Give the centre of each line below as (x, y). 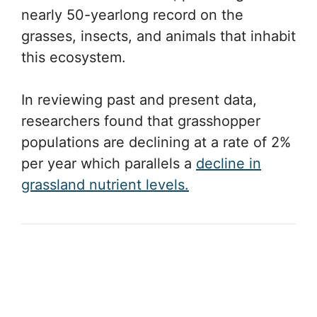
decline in (229, 163)
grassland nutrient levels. (105, 184)
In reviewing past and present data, (139, 99)
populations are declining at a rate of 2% (156, 142)
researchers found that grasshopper (141, 121)
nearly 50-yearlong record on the (132, 15)
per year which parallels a (109, 163)
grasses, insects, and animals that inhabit (158, 36)
